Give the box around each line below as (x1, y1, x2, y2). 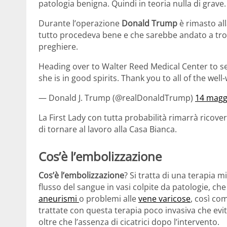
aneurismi (39, 193, 79, 205)
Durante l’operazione (39, 17, 122, 29)
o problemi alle (79, 193, 138, 205)
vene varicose (138, 193, 191, 205)
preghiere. (39, 41, 78, 52)
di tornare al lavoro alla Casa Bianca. (39, 123, 177, 135)
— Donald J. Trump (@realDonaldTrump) (39, 92, 195, 103)
